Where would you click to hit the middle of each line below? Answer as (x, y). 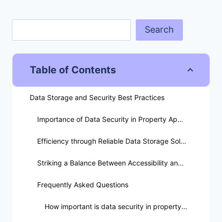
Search (159, 30)
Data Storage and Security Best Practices (97, 98)
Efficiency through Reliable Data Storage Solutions (183, 141)
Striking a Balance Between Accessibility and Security (181, 163)
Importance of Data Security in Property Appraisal (180, 119)
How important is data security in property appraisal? (184, 207)
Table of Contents (73, 70)
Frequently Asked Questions (83, 185)
